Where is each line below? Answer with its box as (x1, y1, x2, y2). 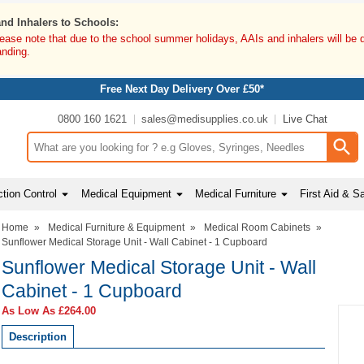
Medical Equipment (80, 187, 171, 200)
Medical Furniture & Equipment (48, 221, 184, 233)
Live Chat (283, 113, 327, 125)
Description (9, 330, 67, 343)
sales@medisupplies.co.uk (141, 113, 268, 125)
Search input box (28, 147, 108, 160)
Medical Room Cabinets (204, 221, 310, 233)
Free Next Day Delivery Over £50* (100, 83, 264, 95)
